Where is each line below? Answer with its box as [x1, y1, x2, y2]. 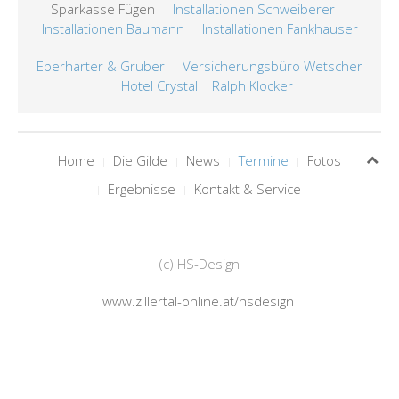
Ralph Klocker [211, 77, 293, 94]
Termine [239, 151, 289, 169]
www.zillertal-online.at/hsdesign [102, 292, 294, 310]
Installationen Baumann [41, 20, 184, 37]
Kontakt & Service [194, 180, 301, 198]
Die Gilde [113, 151, 167, 169]
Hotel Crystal [120, 77, 198, 94]
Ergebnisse [108, 180, 175, 198]
